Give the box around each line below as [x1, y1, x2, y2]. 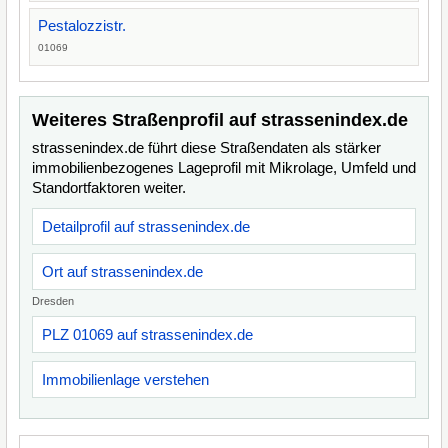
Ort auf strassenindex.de [42, 263, 203, 280]
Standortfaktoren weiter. [32, 179, 186, 196]
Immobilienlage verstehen [42, 371, 209, 388]
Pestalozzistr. [38, 17, 126, 34]
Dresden [32, 295, 74, 307]
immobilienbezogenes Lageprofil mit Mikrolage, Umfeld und [32, 159, 416, 176]
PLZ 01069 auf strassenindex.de [42, 326, 253, 343]
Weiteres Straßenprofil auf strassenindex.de [32, 110, 408, 130]
